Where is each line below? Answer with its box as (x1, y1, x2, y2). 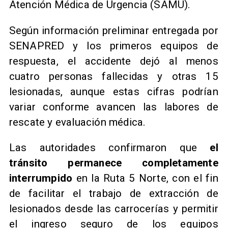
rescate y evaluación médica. (9, 116, 149, 128)
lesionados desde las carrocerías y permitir (9, 203, 218, 215)
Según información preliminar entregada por (9, 24, 218, 37)
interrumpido (9, 172, 73, 185)
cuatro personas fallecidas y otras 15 (9, 70, 218, 82)
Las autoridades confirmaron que (9, 141, 210, 154)
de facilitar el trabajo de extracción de (9, 187, 218, 200)
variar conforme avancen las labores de (9, 100, 218, 113)
